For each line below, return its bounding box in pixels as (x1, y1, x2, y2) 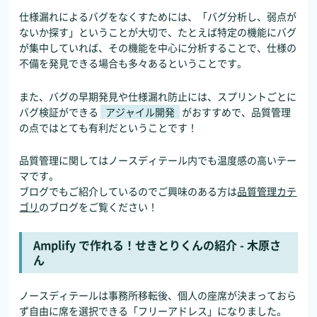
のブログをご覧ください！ (39, 200, 158, 214)
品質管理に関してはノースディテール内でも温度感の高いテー (19, 153, 297, 168)
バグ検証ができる (19, 104, 99, 119)
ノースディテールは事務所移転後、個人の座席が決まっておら (19, 287, 297, 302)
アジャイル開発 (105, 104, 175, 119)
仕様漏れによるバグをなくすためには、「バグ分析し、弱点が (19, 9, 297, 24)
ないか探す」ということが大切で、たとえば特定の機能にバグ (19, 25, 297, 40)
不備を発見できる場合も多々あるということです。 (19, 56, 248, 71)
